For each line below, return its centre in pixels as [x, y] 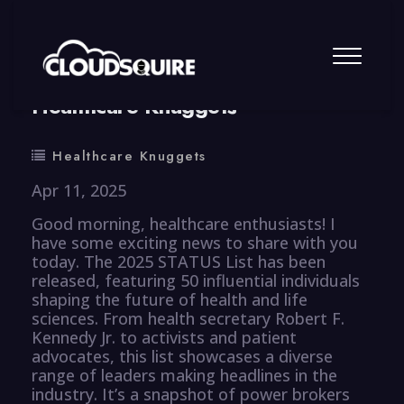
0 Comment [225, 64]
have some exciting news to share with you [195, 242]
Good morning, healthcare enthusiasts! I [184, 223]
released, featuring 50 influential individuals [196, 280]
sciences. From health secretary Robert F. [188, 318]
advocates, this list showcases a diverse [182, 356]
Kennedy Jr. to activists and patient [164, 337]
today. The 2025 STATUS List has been [179, 261]
